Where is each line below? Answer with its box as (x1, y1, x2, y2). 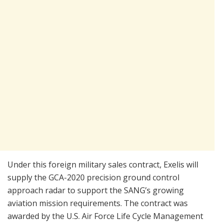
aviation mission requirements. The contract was (7, 197, 188, 209)
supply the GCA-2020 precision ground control (7, 171, 179, 183)
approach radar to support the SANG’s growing (7, 184, 184, 196)
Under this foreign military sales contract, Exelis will (7, 159, 198, 170)
